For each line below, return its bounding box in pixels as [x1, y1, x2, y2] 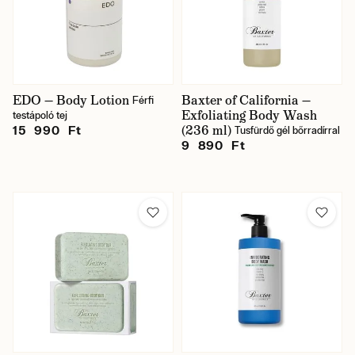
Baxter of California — [181, 92, 311, 109]
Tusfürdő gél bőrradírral [235, 124, 340, 136]
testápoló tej [13, 109, 67, 121]
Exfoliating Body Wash [181, 107, 317, 124]
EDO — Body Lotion [13, 92, 129, 109]
